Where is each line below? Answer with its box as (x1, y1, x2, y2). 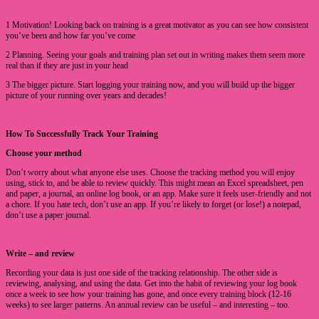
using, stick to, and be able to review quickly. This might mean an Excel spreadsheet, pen (6, 178, 303, 189)
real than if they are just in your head (6, 61, 128, 71)
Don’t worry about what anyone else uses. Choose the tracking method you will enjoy (6, 167, 295, 178)
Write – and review (6, 249, 75, 259)
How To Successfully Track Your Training (6, 129, 158, 140)
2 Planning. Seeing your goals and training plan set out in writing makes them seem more (6, 50, 305, 61)
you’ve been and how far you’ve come (6, 31, 135, 41)
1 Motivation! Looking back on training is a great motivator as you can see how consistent (6, 20, 308, 31)
